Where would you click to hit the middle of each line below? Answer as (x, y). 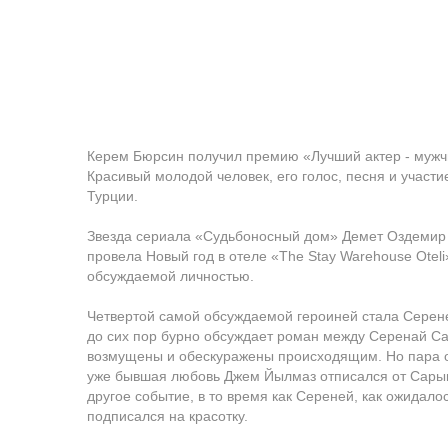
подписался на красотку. (167, 416)
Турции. (112, 196)
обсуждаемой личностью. (170, 276)
